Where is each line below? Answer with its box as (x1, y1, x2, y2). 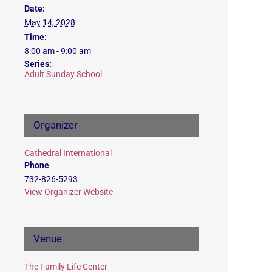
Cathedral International (24, 148, 112, 158)
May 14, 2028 (24, 17, 75, 27)
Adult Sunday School (24, 69, 102, 79)
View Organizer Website (24, 186, 113, 197)
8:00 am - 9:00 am (24, 46, 91, 56)
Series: (24, 58, 52, 69)
